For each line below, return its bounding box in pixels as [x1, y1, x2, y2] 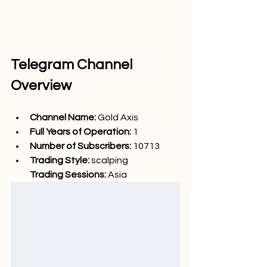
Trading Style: [30, 155, 91, 165]
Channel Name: [30, 112, 98, 122]
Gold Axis [98, 112, 138, 122]
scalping [91, 155, 128, 165]
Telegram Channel [11, 57, 135, 72]
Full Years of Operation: [30, 126, 131, 136]
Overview [11, 77, 72, 93]
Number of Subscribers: [30, 141, 133, 151]
